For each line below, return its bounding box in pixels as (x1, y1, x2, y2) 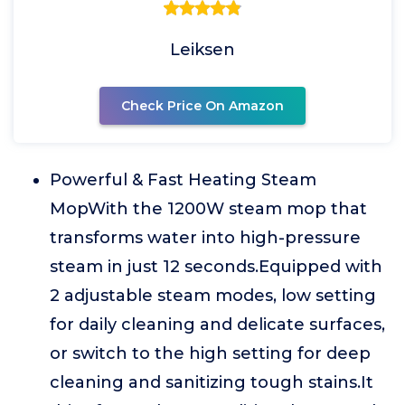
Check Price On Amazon (121, 98, 284, 114)
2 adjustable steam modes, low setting (50, 286, 376, 306)
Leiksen (170, 40, 235, 60)
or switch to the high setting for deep (50, 344, 371, 363)
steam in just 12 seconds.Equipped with (50, 257, 382, 277)
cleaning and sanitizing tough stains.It (50, 372, 373, 392)
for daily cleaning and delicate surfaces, (50, 315, 385, 334)
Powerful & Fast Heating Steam (50, 170, 316, 190)
